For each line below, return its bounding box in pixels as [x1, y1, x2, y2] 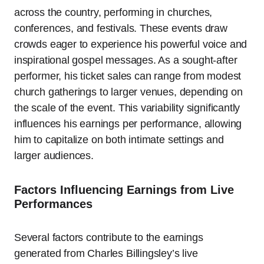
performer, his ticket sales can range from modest [14, 70, 242, 82]
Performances [14, 197, 93, 211]
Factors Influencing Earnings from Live [14, 183, 234, 197]
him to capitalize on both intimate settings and [14, 134, 224, 146]
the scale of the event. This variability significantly [14, 102, 240, 114]
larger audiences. [14, 150, 94, 162]
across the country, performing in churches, [14, 6, 213, 19]
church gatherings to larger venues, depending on [14, 86, 243, 98]
